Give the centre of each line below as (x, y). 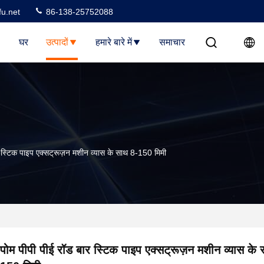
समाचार (172, 42)
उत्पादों (57, 42)
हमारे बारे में (114, 42)
